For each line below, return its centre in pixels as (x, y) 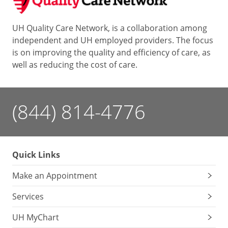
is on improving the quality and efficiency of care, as (111, 53)
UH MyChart (36, 218)
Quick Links (36, 155)
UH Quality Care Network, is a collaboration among (110, 28)
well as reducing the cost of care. (75, 65)
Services (28, 197)
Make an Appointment (55, 176)
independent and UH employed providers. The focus (113, 40)
